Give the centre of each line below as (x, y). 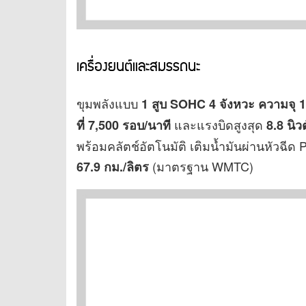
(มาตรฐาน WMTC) (201, 166)
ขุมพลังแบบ (109, 103)
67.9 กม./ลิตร (113, 167)
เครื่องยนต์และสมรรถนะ (138, 67)
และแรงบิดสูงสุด (219, 125)
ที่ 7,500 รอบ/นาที (124, 125)
